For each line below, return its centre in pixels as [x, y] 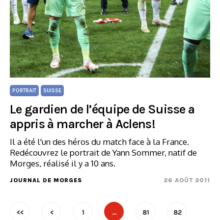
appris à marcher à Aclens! [83, 124]
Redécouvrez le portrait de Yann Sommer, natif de [103, 152]
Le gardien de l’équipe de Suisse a [102, 109]
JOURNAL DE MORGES [46, 180]
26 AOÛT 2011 [187, 180]
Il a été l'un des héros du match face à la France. [99, 142]
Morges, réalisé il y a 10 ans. [63, 163]
